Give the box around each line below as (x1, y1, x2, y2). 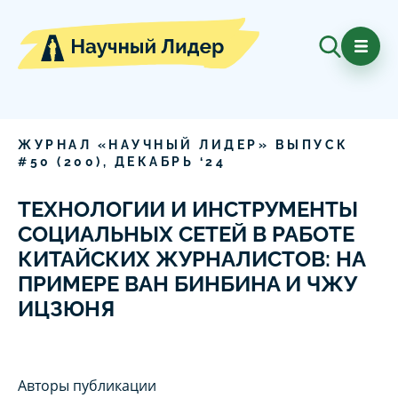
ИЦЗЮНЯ (18, 296, 115, 322)
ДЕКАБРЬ (114, 155, 194, 170)
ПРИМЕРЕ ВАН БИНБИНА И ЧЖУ (18, 271, 357, 298)
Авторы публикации (18, 376, 156, 396)
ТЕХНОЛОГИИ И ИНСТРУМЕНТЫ (18, 196, 358, 223)
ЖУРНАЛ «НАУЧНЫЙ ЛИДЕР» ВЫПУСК (18, 138, 349, 153)
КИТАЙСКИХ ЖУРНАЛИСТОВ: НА (18, 246, 365, 273)
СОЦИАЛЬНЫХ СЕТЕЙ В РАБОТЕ (18, 221, 354, 248)
